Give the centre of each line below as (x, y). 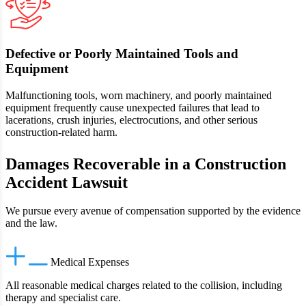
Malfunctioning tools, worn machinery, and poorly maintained (139, 95)
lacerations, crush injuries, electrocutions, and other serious (131, 120)
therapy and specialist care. (63, 298)
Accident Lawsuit (67, 182)
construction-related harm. (61, 132)
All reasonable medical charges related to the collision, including (144, 286)
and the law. (31, 223)
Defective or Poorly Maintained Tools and (122, 53)
